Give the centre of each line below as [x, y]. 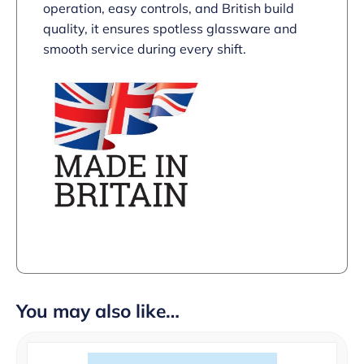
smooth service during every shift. [145, 49]
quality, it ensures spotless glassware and [170, 29]
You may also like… [98, 311]
